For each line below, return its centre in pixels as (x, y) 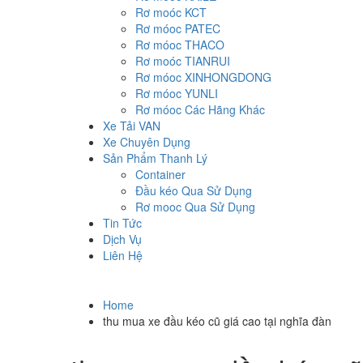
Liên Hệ (123, 256)
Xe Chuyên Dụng (147, 142)
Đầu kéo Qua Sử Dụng (194, 191)
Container (160, 175)
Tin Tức (122, 223)
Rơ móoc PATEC (178, 29)
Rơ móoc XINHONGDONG (203, 77)
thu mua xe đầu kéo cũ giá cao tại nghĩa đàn (217, 321)
